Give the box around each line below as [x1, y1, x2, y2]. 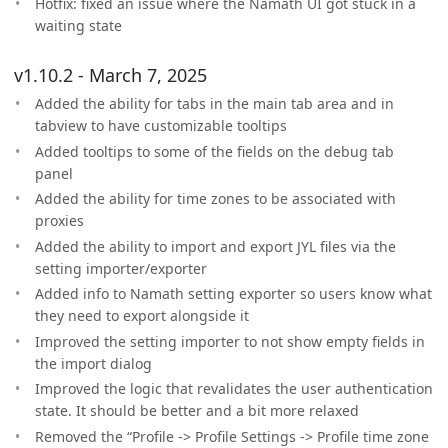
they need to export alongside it [35, 306, 249, 325]
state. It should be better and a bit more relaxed [35, 401, 359, 420]
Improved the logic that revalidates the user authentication [35, 379, 433, 398]
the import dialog [35, 353, 152, 373]
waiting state [35, 16, 122, 35]
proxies [35, 211, 84, 230]
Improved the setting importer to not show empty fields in [35, 331, 425, 351]
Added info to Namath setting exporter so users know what [35, 284, 432, 303]
